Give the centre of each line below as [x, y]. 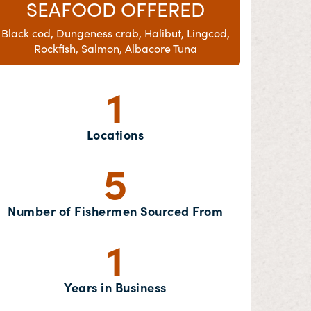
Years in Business [115, 287]
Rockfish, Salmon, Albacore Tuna [115, 48]
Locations [115, 134]
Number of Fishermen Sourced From [115, 211]
